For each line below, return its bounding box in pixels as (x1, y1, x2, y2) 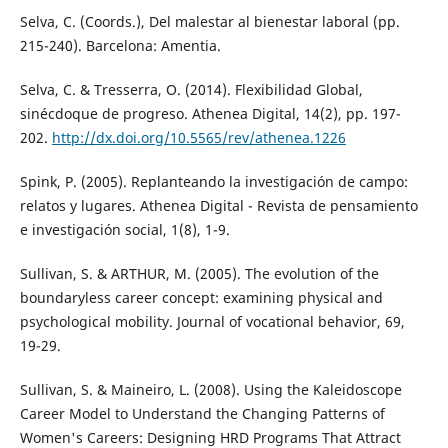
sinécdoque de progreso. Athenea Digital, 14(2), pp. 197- (19, 103, 401, 123)
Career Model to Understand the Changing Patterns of (19, 404, 385, 424)
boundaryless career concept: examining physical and (19, 288, 383, 307)
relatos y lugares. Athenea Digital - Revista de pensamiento (19, 195, 418, 215)
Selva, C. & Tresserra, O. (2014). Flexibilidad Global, (19, 79, 363, 99)
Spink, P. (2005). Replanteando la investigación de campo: (19, 171, 408, 191)
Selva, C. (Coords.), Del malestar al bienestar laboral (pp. (19, 11, 400, 31)
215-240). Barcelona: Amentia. (19, 35, 221, 55)
